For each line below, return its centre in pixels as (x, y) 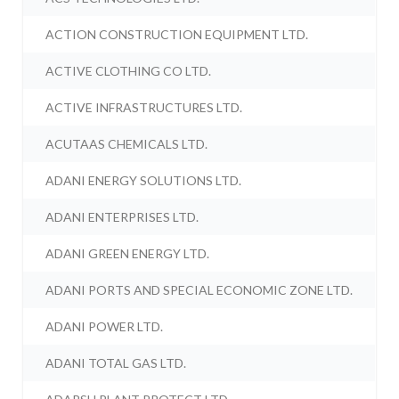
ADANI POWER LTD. (105, 327)
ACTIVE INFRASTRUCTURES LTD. (144, 108)
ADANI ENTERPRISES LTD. (122, 217)
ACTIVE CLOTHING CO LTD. (129, 71)
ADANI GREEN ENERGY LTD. (128, 254)
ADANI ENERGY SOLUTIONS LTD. (144, 181)
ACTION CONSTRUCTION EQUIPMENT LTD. (177, 35)
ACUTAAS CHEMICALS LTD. (127, 144)
